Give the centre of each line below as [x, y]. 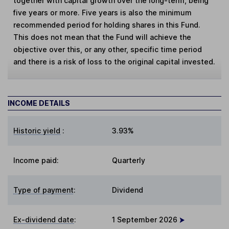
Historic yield [37, 130]
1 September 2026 [146, 219]
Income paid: [36, 160]
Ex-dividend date [44, 219]
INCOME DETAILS [39, 103]
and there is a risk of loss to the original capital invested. [114, 61]
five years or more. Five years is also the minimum [103, 12]
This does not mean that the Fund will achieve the [102, 37]
